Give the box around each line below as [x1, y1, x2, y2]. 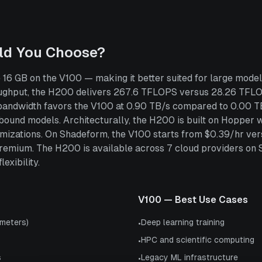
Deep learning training [141, 218, 225, 227]
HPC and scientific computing [141, 235, 254, 244]
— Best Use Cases [161, 194, 248, 205]
